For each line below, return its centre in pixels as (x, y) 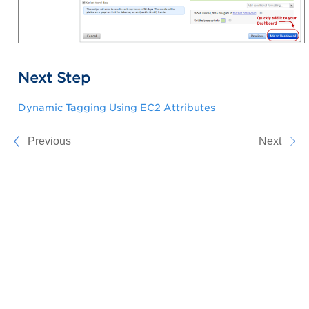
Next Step (54, 78)
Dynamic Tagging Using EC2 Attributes (117, 108)
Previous (49, 141)
